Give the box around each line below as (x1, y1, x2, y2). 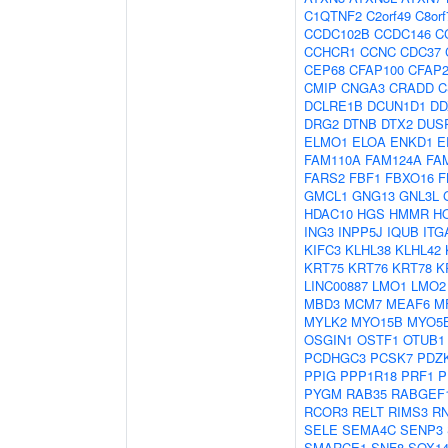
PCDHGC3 (304, 348, 366, 367)
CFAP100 (349, 60, 404, 79)
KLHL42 (395, 240, 441, 259)
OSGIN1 (304, 330, 353, 349)
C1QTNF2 (304, 6, 362, 25)
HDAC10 (304, 204, 353, 223)
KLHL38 (345, 240, 391, 259)
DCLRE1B (304, 96, 363, 115)
